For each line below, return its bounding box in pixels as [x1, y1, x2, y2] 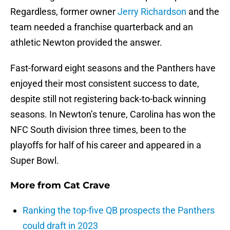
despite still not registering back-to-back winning [10, 93, 206, 105]
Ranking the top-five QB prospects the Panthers [23, 205, 215, 216]
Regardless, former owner [10, 6, 118, 17]
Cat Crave [64, 180, 110, 191]
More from [10, 180, 64, 191]
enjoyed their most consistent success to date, [10, 78, 199, 89]
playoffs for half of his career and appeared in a [10, 140, 201, 151]
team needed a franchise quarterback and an [10, 22, 193, 33]
